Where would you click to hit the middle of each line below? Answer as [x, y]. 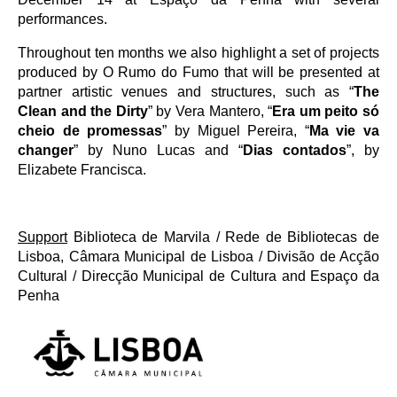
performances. [62, 19]
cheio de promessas [90, 131]
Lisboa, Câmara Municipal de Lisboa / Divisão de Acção [198, 257]
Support [43, 237]
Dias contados [295, 150]
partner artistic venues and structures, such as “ [186, 92]
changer [46, 150]
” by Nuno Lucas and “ [158, 150]
